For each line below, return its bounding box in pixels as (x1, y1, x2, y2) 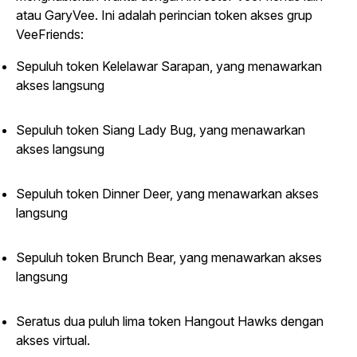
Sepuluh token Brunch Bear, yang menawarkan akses (16, 249, 322, 265)
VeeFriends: (16, 26, 84, 42)
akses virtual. (16, 332, 90, 348)
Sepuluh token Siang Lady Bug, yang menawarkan (16, 122, 305, 138)
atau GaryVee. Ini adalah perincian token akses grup (16, 7, 312, 23)
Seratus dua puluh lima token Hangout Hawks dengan (16, 313, 324, 329)
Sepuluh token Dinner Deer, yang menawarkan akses (16, 186, 319, 202)
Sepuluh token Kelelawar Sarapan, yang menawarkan (16, 58, 322, 74)
